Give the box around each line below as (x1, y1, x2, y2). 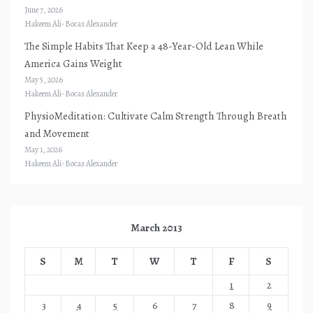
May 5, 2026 (24, 73, 63, 85)
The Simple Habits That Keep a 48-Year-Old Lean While (24, 38, 263, 53)
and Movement (24, 126, 89, 140)
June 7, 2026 (24, 3, 63, 15)
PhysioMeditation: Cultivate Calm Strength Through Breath (24, 108, 287, 123)
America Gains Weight (24, 56, 122, 71)
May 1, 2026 (24, 143, 62, 155)
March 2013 (131, 220, 182, 235)
